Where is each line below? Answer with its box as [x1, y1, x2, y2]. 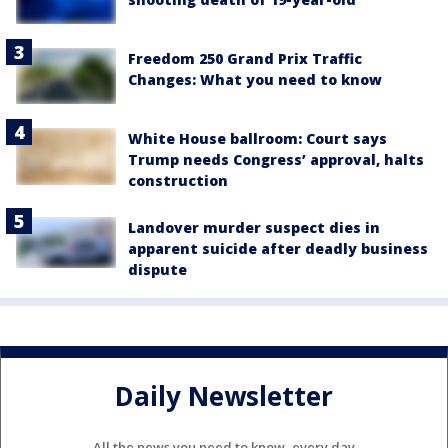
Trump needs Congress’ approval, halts [128, 150, 424, 170]
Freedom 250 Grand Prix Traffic [128, 49, 362, 69]
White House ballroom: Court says [128, 129, 387, 149]
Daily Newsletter [115, 377, 333, 414]
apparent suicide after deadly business [128, 239, 428, 259]
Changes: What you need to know [128, 70, 382, 90]
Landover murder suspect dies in [128, 218, 380, 238]
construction [128, 171, 228, 191]
